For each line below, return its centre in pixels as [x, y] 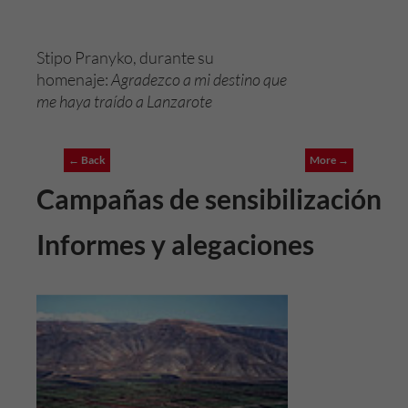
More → [329, 160]
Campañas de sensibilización [209, 199]
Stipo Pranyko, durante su [125, 57]
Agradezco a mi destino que [199, 79]
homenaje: [74, 79]
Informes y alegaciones [175, 244]
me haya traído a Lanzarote [124, 101]
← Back [87, 160]
